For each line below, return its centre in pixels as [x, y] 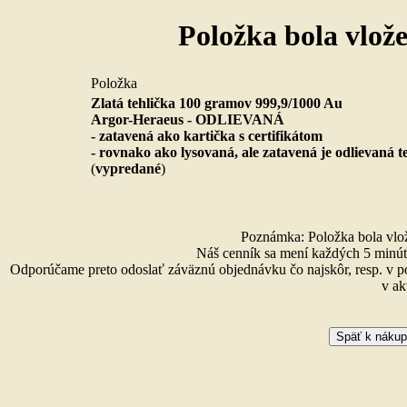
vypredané [128, 168]
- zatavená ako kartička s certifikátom [207, 135]
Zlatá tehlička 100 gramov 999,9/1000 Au [217, 103]
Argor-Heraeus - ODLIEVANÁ [188, 119]
